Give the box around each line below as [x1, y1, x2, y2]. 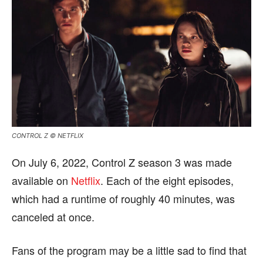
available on [12, 172, 71, 188]
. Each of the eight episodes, [100, 172, 234, 188]
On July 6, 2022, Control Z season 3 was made [12, 154, 232, 170]
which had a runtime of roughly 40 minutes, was [12, 190, 235, 206]
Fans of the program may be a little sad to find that [12, 242, 247, 258]
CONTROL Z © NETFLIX [12, 131, 83, 140]
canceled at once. [12, 208, 95, 224]
